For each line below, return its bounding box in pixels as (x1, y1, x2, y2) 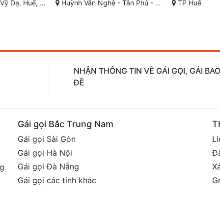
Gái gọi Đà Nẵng (17, 162, 79, 172)
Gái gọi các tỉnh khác (17, 175, 96, 186)
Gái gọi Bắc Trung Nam (17, 119, 113, 130)
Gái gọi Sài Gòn (17, 134, 76, 144)
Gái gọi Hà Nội (17, 148, 72, 158)
